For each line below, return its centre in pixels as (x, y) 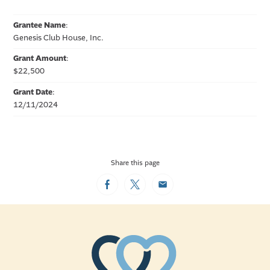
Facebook (127, 187)
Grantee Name (40, 25)
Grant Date (33, 93)
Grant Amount (40, 59)
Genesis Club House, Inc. (59, 38)
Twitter (148, 187)
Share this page (135, 163)
